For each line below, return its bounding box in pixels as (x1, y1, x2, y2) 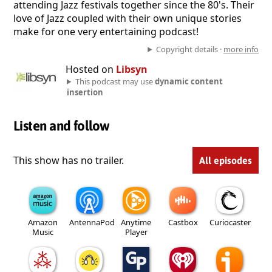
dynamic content (154, 76, 223, 87)
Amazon (27, 216, 58, 228)
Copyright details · (156, 44, 223, 55)
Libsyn (116, 63, 148, 76)
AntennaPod (69, 216, 115, 228)
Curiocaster (209, 216, 251, 228)
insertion (67, 87, 103, 98)
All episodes (199, 154, 252, 166)
